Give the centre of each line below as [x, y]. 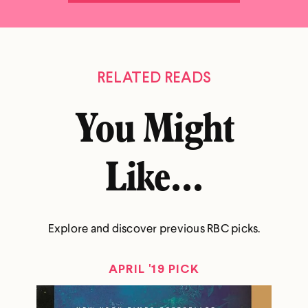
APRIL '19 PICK [154, 269]
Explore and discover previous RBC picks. [154, 228]
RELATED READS [154, 77]
